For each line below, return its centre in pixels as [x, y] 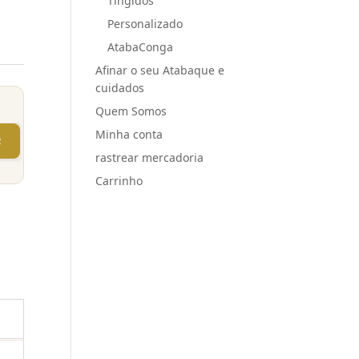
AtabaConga [141, 47]
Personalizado [145, 24]
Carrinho [119, 181]
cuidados [120, 88]
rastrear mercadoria [150, 157]
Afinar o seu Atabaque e [160, 70]
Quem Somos [131, 111]
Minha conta [129, 134]
